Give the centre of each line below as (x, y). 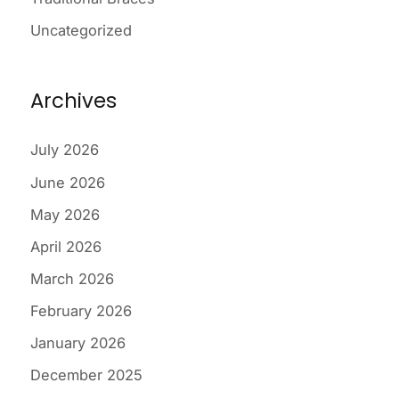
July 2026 (65, 150)
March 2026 (72, 278)
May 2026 (65, 214)
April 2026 (66, 246)
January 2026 (78, 343)
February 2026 (81, 310)
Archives (73, 100)
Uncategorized (81, 30)
